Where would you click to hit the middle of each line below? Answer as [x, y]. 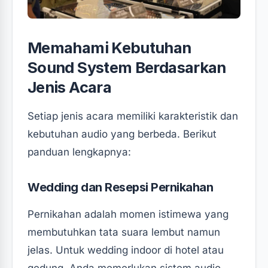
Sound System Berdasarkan [127, 67]
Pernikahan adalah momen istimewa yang [128, 214]
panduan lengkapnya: [79, 152]
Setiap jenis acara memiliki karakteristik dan [133, 116]
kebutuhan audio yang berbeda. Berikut [122, 134]
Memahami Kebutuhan [109, 47]
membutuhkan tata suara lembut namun [124, 232]
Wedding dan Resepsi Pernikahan [121, 187]
